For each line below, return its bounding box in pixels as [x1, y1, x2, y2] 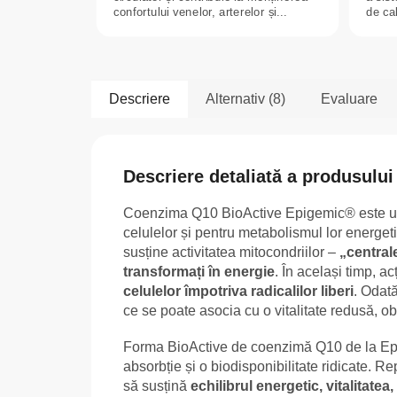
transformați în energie [123, 263, 275, 279]
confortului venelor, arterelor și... [113, 4, 287, 19]
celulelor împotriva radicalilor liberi [123, 283, 354, 299]
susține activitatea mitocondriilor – [123, 244, 339, 260]
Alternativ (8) [206, 90, 285, 106]
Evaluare [321, 90, 378, 106]
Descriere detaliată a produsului [123, 166, 393, 186]
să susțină [123, 378, 191, 393]
